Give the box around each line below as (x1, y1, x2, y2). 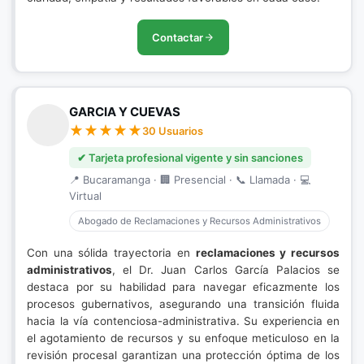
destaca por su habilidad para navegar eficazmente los (27, 280, 340, 293)
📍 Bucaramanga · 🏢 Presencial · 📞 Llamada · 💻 (69, 173, 310, 186)
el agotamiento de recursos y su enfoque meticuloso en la (27, 331, 340, 344)
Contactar (152, 31, 203, 44)
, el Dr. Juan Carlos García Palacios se (112, 263, 340, 276)
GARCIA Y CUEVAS (69, 104, 180, 119)
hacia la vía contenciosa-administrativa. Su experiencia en (27, 314, 340, 327)
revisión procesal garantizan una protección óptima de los (27, 349, 340, 362)
